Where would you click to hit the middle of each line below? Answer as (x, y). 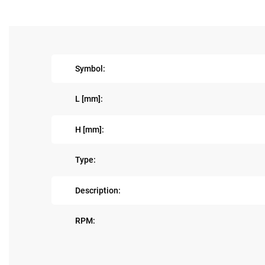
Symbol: (90, 68)
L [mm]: (89, 99)
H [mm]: (90, 129)
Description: (98, 190)
